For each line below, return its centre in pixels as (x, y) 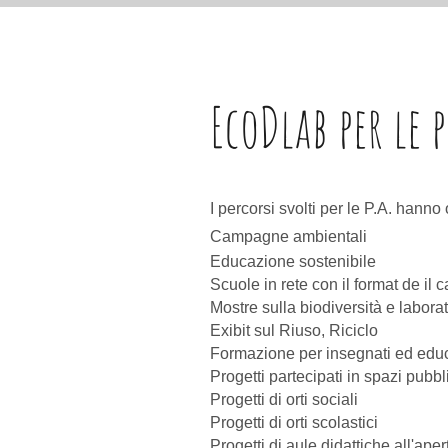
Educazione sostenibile (295, 261)
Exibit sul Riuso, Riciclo (294, 330)
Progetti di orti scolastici (294, 422)
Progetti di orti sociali (284, 399)
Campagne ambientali (288, 236)
